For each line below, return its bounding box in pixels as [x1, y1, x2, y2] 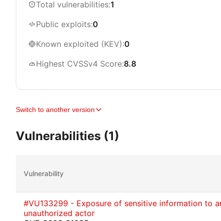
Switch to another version [16, 106, 95, 113]
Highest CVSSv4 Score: [36, 59, 124, 69]
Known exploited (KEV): [36, 39, 124, 49]
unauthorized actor [24, 208, 95, 218]
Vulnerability [24, 169, 64, 178]
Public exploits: [36, 19, 93, 29]
